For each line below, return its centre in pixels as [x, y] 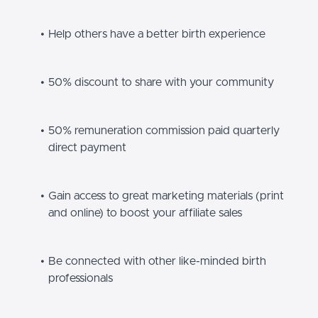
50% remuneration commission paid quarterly [164, 130]
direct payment [87, 147]
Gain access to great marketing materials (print [166, 196]
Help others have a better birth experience [157, 34]
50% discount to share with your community [161, 82]
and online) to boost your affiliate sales [145, 213]
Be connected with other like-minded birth [157, 261]
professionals [81, 278]
